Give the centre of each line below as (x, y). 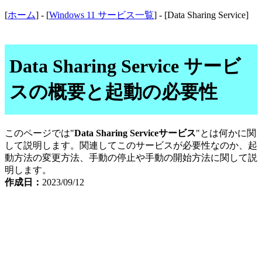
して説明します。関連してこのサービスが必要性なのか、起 (131, 145)
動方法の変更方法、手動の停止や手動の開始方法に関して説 (131, 157)
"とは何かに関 (226, 133)
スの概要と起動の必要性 (113, 92)
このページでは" (39, 133)
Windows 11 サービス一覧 (101, 15)
